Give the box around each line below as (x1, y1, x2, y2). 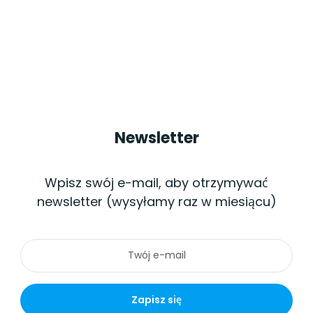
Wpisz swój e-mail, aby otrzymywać (45, 173, 268, 191)
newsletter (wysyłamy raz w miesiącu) (36, 192, 277, 210)
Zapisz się (131, 293, 182, 307)
